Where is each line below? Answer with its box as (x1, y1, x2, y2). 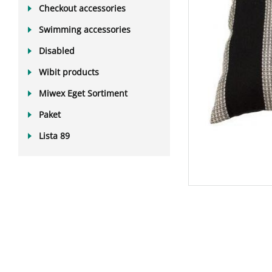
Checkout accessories (39, 2, 126, 14)
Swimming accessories (39, 24, 131, 35)
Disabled (39, 45, 75, 56)
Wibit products (39, 66, 99, 78)
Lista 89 (39, 130, 70, 141)
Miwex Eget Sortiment (39, 87, 127, 99)
